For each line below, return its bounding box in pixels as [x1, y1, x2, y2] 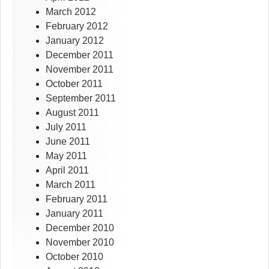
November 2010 [46, 237, 114, 248]
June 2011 [46, 136, 90, 147]
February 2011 [46, 194, 107, 205]
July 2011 [46, 122, 86, 133]
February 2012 [46, 21, 108, 32]
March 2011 [46, 180, 95, 190]
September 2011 [46, 93, 116, 104]
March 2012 [46, 7, 96, 17]
